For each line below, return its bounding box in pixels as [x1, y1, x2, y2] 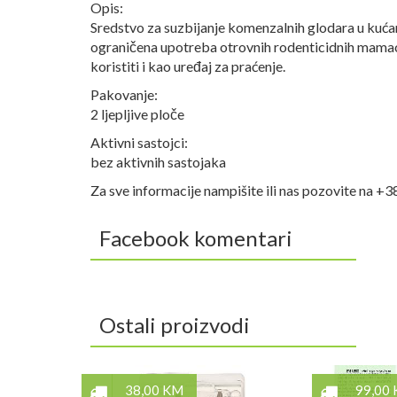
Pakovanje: [90, 86, 158, 103]
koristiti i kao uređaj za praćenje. [90, 58, 285, 74]
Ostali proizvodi [99, 312, 250, 338]
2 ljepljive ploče [90, 105, 184, 122]
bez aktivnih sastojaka [90, 153, 226, 170]
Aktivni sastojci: [90, 134, 188, 151]
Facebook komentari [99, 225, 292, 251]
